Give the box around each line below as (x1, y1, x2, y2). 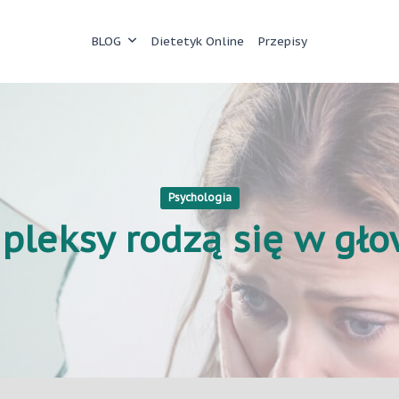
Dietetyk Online (151, 32, 245, 49)
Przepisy (258, 32, 308, 49)
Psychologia (167, 191, 232, 205)
